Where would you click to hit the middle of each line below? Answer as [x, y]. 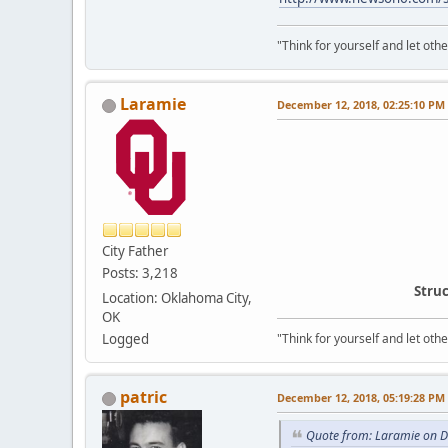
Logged [125, 338]
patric [143, 396]
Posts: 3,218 [140, 272]
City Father [135, 250]
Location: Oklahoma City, [177, 297]
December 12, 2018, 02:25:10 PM [361, 104]
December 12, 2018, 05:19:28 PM [361, 397]
